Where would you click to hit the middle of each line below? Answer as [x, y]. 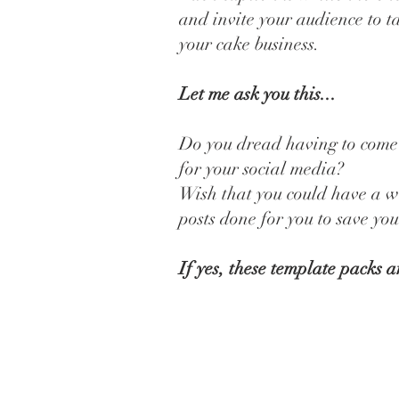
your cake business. [249, 45]
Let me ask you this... [258, 94]
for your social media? [261, 169]
